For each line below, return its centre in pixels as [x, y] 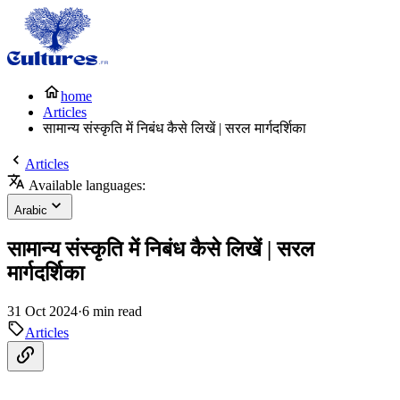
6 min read [112, 311]
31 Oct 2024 [42, 311]
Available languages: [85, 185]
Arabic [31, 210]
